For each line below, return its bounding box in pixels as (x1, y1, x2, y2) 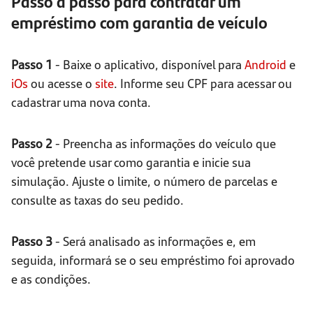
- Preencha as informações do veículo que (55, 134, 276, 152)
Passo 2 (11, 134, 55, 152)
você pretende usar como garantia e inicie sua (11, 153, 251, 171)
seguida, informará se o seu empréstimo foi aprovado (11, 251, 295, 269)
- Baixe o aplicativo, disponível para (55, 55, 245, 73)
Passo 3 (11, 232, 52, 250)
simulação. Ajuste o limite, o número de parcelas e (11, 172, 277, 190)
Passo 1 (11, 55, 55, 73)
